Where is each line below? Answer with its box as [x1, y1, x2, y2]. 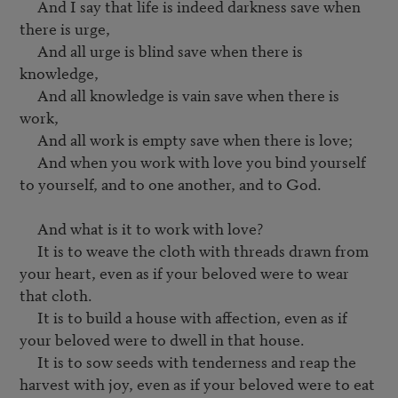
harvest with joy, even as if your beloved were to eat [19, 372, 375, 395]
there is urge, [19, 17, 110, 40]
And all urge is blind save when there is [19, 39, 37, 62]
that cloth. [19, 283, 92, 306]
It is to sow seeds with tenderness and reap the [19, 350, 37, 373]
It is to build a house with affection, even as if [19, 306, 37, 329]
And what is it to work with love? [19, 217, 37, 240]
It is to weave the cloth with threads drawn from [19, 239, 37, 262]
